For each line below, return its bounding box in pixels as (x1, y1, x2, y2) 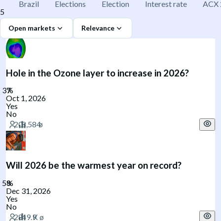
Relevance (81, 24, 114, 32)
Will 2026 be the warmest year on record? (6, 160, 182, 171)
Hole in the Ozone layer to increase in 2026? (6, 67, 189, 78)
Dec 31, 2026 (6, 185, 51, 195)
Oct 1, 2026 (6, 93, 46, 103)
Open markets (8, 24, 55, 32)
